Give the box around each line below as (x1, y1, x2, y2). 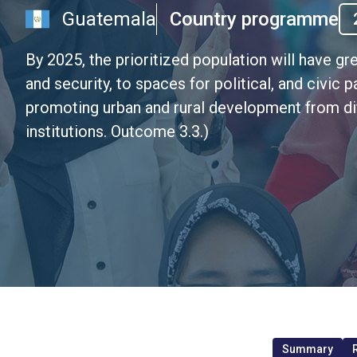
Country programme (170, 7, 339, 30)
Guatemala (62, 7, 156, 30)
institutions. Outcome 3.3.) (25, 121, 209, 141)
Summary (281, 343, 333, 355)
